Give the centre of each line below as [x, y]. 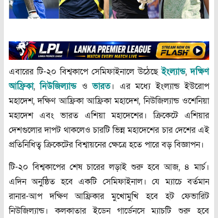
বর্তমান [199, 182]
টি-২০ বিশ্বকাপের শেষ [45, 167]
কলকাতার [70, 211]
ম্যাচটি [162, 211]
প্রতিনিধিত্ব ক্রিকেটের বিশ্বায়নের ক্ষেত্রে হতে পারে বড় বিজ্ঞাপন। [106, 145]
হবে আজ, [164, 167]
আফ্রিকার [90, 197]
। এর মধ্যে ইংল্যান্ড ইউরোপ [160, 87]
